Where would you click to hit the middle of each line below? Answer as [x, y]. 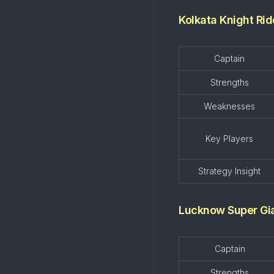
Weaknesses [229, 106]
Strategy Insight [229, 171]
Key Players [229, 139]
